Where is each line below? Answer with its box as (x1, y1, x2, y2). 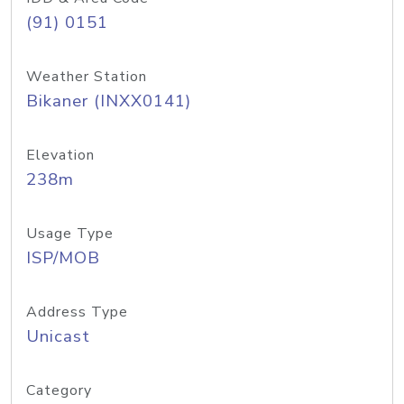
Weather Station (26, 67, 147, 87)
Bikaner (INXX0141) (26, 89, 191, 113)
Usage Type (26, 224, 114, 243)
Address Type (26, 302, 128, 322)
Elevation (26, 145, 95, 165)
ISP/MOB (26, 246, 100, 270)
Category (26, 381, 92, 400)
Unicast (26, 325, 90, 348)
